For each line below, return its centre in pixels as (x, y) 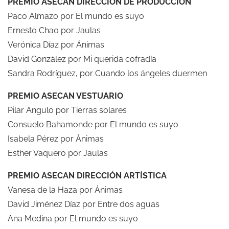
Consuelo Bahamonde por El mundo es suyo (93, 124)
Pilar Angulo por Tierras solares (67, 110)
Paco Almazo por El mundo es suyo (76, 16)
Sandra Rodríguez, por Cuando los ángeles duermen (107, 73)
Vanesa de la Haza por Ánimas (65, 190)
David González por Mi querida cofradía (82, 59)
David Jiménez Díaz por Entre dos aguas (84, 204)
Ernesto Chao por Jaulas (54, 30)
